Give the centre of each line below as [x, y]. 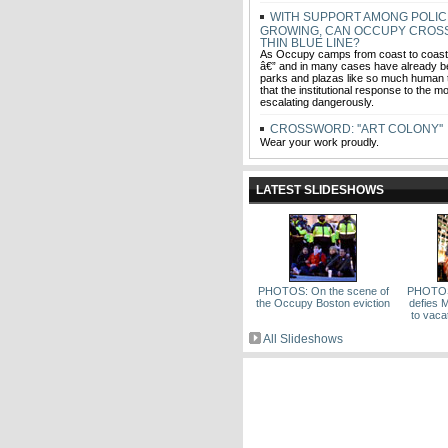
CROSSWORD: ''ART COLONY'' [355, 129]
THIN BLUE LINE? [310, 42]
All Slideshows [303, 339]
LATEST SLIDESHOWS [320, 190]
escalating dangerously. [317, 102]
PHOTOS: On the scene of [323, 291]
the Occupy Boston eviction [323, 303]
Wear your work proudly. [319, 142]
